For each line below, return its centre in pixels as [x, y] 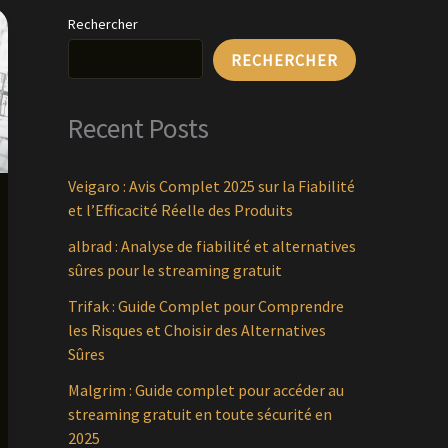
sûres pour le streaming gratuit [175, 270]
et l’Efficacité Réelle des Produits [180, 210]
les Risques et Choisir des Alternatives [197, 330]
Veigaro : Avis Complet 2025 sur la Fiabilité [211, 186]
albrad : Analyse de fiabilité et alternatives [212, 246]
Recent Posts [138, 128]
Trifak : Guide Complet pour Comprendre [206, 306]
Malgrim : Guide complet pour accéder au [206, 390]
